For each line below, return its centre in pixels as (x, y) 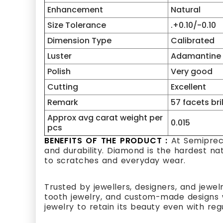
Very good (192, 71)
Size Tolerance (77, 25)
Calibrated (193, 41)
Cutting (63, 87)
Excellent (188, 87)
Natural (186, 10)
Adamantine (196, 56)
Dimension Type (79, 41)
